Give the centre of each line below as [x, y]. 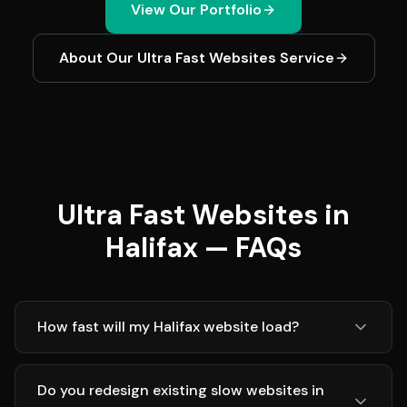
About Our [98, 58]
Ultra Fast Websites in [203, 215]
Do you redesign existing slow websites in [181, 390]
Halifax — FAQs [203, 248]
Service [305, 58]
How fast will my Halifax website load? [168, 327]
